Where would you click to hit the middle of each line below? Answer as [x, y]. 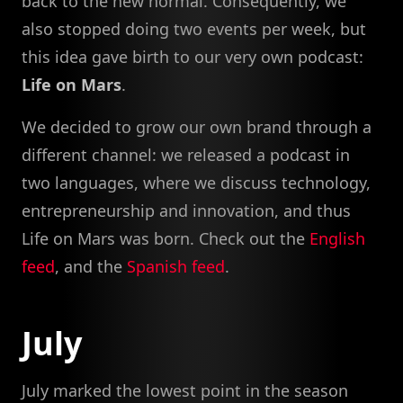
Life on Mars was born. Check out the [166, 239]
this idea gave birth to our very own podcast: [193, 57]
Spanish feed [176, 267]
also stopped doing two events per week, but [194, 29]
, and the [91, 267]
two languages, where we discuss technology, [196, 183]
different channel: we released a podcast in [186, 155]
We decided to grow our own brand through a [197, 127]
